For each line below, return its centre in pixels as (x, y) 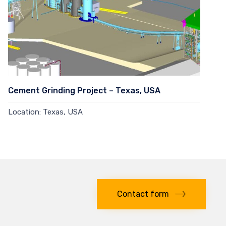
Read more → (32, 128)
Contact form (143, 194)
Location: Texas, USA (45, 112)
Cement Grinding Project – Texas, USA (84, 90)
